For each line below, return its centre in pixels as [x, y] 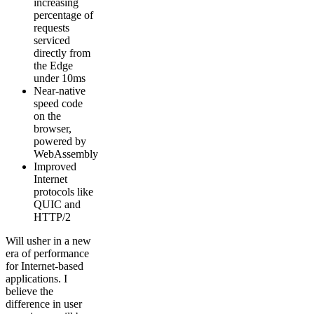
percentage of [63, 15]
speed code [58, 104]
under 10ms [60, 78]
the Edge [53, 66]
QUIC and [57, 205]
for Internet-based [45, 266]
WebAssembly [66, 154]
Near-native [60, 91]
